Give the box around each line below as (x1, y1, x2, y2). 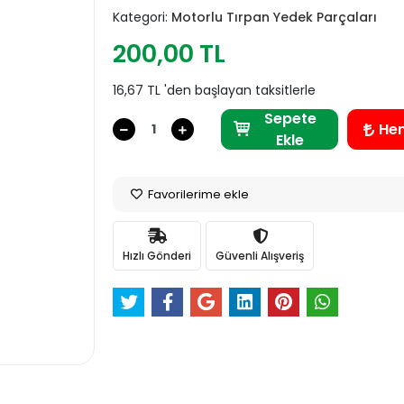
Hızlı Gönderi (123, 247, 192, 263)
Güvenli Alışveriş (216, 247, 305, 263)
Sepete (263, 107, 317, 129)
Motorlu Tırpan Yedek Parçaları (171, 8, 378, 26)
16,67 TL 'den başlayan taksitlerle (113, 81, 317, 99)
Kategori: (113, 8, 172, 26)
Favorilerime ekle (145, 186, 250, 203)
